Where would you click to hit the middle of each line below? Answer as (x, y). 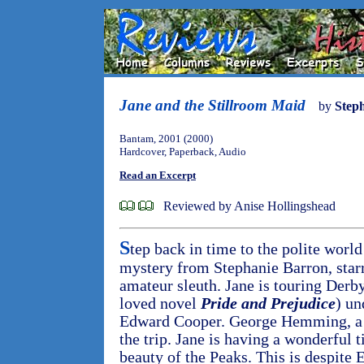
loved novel (160, 303)
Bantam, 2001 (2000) (166, 139)
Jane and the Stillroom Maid (212, 105)
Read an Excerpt (158, 175)
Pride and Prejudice (268, 303)
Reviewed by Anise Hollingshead (249, 206)
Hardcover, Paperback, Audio (183, 152)
